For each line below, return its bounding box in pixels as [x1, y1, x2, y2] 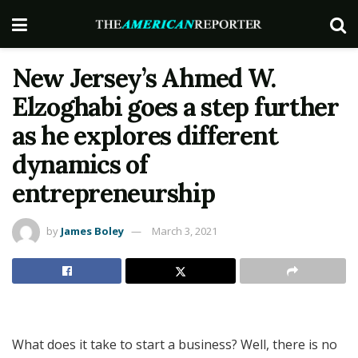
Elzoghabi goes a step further [12, 90, 339, 123]
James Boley [61, 223, 124, 238]
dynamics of [12, 148, 148, 181]
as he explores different [12, 119, 278, 152]
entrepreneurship [12, 177, 215, 209]
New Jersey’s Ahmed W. [12, 62, 276, 94]
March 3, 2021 [152, 223, 217, 238]
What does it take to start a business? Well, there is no [12, 336, 337, 354]
